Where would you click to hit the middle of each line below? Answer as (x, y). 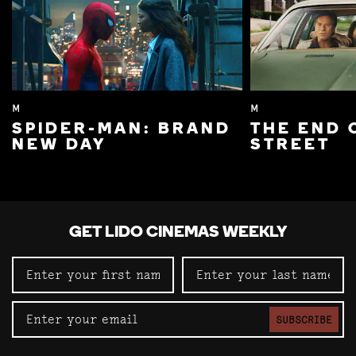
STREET (290, 146)
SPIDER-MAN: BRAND (122, 130)
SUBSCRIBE (304, 320)
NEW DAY (59, 146)
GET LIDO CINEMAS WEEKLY (178, 233)
